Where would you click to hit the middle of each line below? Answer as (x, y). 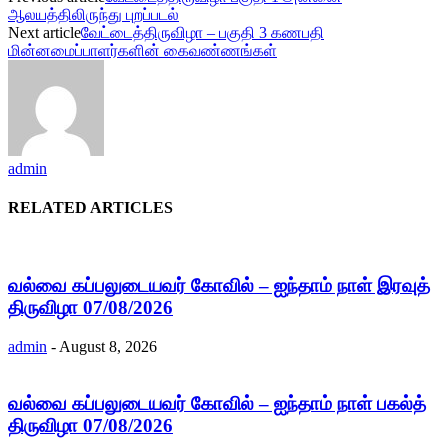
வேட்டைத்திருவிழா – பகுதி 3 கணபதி (202, 32)
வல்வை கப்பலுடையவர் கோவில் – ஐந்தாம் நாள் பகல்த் (217, 403)
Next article (44, 32)
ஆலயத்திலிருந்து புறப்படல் (93, 14)
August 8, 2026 (108, 346)
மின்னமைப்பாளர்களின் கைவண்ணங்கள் (142, 50)
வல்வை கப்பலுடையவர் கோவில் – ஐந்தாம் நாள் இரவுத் (219, 286)
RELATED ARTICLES (90, 208)
